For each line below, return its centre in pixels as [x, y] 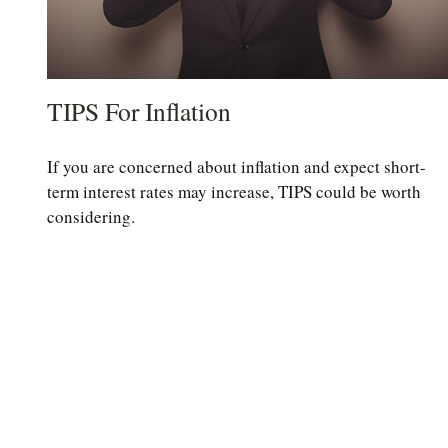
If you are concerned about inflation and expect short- [236, 166]
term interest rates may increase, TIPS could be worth [233, 191]
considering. [90, 216]
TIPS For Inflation [138, 111]
